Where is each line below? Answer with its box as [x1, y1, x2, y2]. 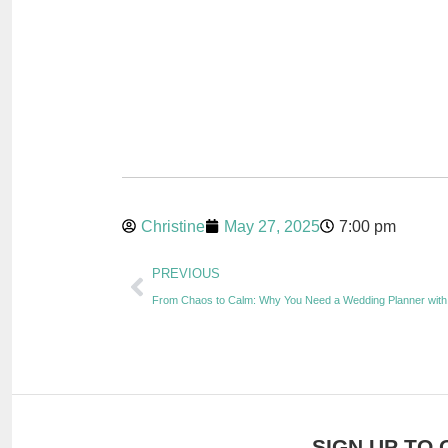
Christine [141, 217, 205, 235]
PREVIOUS [152, 265, 220, 281]
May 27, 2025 [224, 217, 320, 235]
